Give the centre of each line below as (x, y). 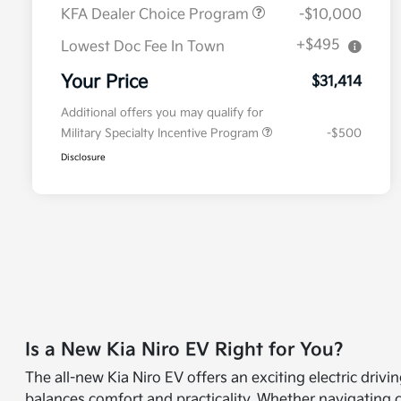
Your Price (104, 83)
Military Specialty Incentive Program (162, 134)
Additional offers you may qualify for (162, 113)
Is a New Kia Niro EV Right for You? (185, 350)
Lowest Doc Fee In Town (143, 47)
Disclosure (83, 158)
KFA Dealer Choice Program (157, 15)
